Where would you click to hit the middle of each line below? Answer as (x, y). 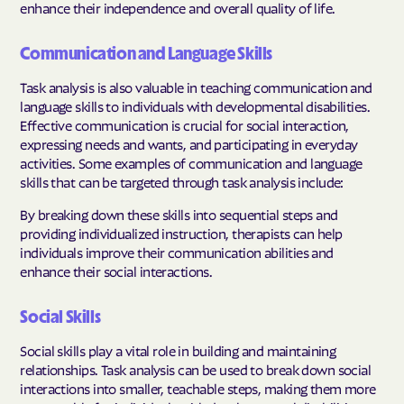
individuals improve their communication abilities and (177, 251)
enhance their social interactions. (116, 270)
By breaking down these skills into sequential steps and (179, 213)
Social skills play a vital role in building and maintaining (178, 349)
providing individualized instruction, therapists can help (181, 232)
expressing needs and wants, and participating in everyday (189, 143)
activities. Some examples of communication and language (191, 162)
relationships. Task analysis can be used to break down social (196, 368)
